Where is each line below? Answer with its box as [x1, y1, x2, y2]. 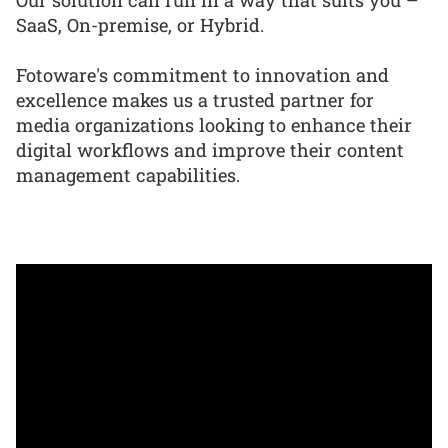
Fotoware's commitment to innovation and [16, 63, 389, 88]
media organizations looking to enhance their [16, 113, 412, 138]
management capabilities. [16, 163, 240, 188]
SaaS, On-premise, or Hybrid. [16, 12, 264, 37]
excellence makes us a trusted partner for [16, 88, 374, 113]
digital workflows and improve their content [16, 138, 404, 163]
